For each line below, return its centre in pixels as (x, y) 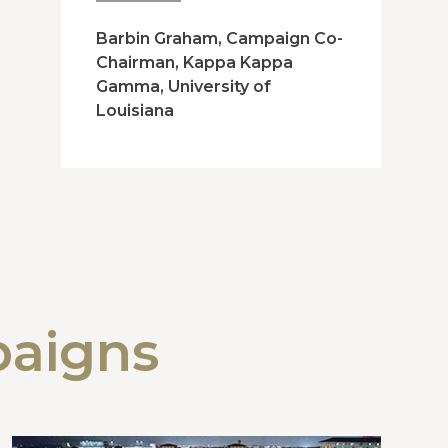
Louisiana (134, 110)
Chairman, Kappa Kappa (194, 62)
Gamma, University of (183, 86)
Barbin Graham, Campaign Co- (219, 38)
